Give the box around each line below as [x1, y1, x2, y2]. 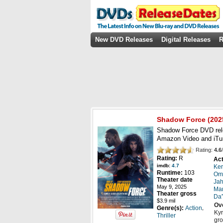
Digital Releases [161, 36, 211, 43]
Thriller [157, 212, 176, 220]
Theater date [157, 176, 193, 184]
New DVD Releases [95, 36, 153, 43]
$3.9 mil [157, 198, 175, 204]
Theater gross [157, 190, 197, 198]
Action [185, 205, 202, 212]
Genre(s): [157, 205, 185, 212]
